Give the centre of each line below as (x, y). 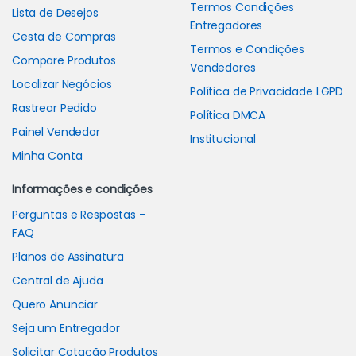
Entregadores (226, 26)
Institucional (223, 139)
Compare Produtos (64, 61)
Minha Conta (47, 156)
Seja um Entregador (66, 329)
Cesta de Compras (64, 37)
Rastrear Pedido (54, 108)
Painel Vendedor (56, 132)
